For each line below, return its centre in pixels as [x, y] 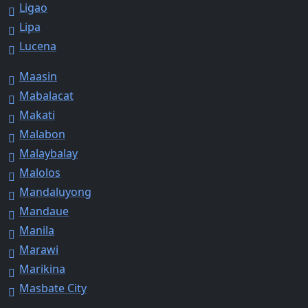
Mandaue [44, 211]
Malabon [42, 134]
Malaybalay [48, 153]
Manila [37, 230]
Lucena [38, 46]
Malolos [40, 172]
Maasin [38, 76]
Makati [37, 114]
